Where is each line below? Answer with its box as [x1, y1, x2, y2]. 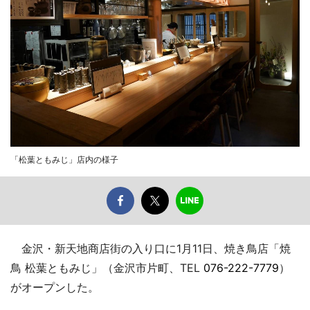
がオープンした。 [10, 280, 99, 294]
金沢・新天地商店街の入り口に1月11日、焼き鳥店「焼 [10, 241, 291, 255]
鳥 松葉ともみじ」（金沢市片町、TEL [10, 260, 203, 275]
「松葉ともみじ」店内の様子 [10, 154, 118, 165]
